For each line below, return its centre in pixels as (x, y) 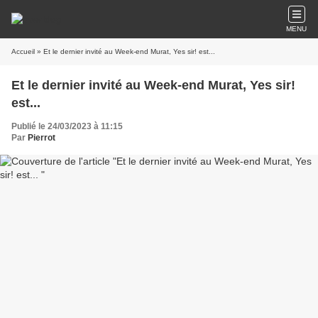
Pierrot (42, 138)
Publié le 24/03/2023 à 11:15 (67, 126)
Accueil (23, 51)
